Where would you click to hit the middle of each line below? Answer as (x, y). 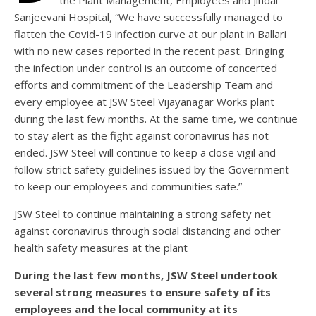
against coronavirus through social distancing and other (147, 231)
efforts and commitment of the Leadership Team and (144, 85)
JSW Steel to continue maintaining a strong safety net (142, 214)
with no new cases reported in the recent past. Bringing (149, 51)
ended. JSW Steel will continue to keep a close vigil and (145, 153)
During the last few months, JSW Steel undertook (146, 275)
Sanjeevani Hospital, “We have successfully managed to (148, 17)
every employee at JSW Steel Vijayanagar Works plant (144, 102)
